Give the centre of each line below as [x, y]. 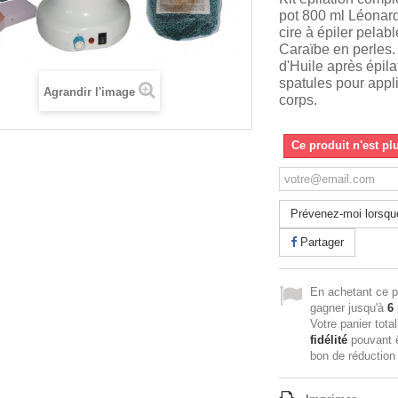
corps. [298, 100]
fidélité [329, 340]
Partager [320, 242]
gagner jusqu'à [349, 308]
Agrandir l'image [89, 92]
